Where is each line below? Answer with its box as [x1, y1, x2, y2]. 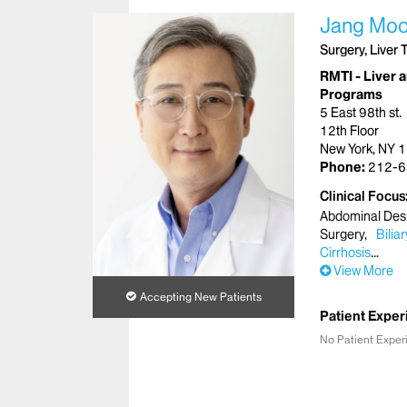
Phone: [320, 158, 368, 175]
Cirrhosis [320, 243, 371, 261]
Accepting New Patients [139, 289, 262, 303]
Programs [320, 85, 382, 103]
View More [331, 262, 393, 279]
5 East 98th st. [320, 104, 402, 121]
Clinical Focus [320, 187, 405, 204]
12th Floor [320, 122, 379, 139]
